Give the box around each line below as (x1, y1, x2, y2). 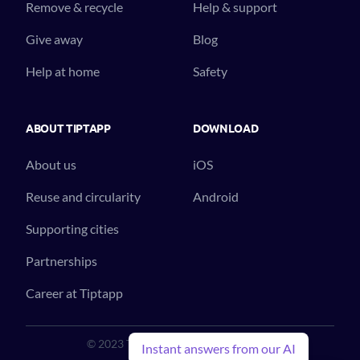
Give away (26, 31, 83, 47)
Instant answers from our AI (141, 341, 296, 356)
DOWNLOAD (193, 120, 259, 135)
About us (26, 156, 76, 172)
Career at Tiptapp (26, 284, 123, 301)
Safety (193, 63, 227, 79)
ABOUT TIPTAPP (26, 120, 111, 135)
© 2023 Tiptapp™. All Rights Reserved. (86, 336, 274, 350)
